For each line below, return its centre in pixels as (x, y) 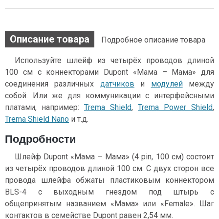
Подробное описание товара (153, 40)
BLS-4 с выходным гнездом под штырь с (109, 192)
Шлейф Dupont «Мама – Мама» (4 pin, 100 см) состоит (114, 157)
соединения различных (53, 84)
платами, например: (44, 108)
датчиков (117, 84)
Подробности (41, 139)
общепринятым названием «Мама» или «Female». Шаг (109, 204)
